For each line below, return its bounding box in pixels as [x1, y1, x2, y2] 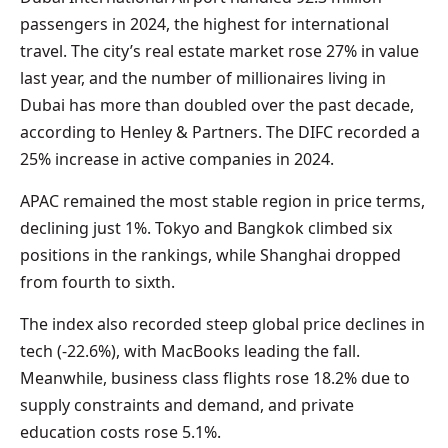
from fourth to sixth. [20, 270, 175, 293]
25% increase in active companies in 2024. [20, 147, 334, 170]
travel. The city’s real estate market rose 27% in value [20, 39, 419, 62]
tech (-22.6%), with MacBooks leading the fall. [20, 339, 360, 362]
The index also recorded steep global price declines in [20, 312, 425, 335]
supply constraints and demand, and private [20, 393, 354, 416]
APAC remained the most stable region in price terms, [20, 189, 425, 212]
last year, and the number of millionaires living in [20, 66, 386, 89]
